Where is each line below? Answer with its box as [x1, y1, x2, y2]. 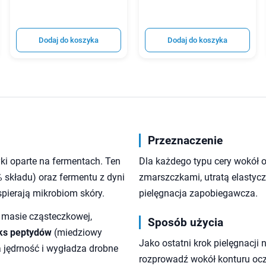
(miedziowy [52, 227, 102, 239]
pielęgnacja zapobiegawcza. [139, 188, 258, 199]
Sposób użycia [148, 216, 223, 230]
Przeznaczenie [148, 134, 223, 148]
